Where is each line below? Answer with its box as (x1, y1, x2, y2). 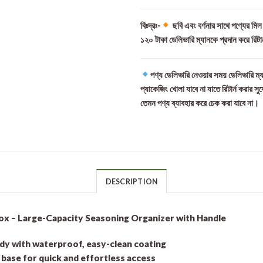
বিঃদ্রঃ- (140, 19, 161, 31)
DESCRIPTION (105, 177, 158, 186)
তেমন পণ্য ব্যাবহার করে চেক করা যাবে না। (140, 97, 259, 108)
